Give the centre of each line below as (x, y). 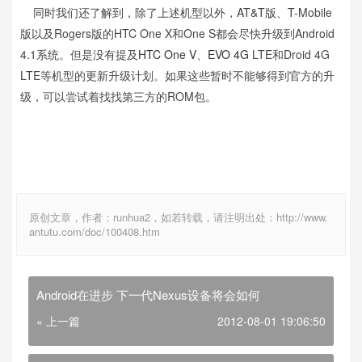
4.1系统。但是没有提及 (79, 54)
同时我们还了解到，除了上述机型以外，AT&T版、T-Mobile (176, 12)
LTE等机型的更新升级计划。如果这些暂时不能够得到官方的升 (177, 75)
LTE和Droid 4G (289, 54)
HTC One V (167, 54)
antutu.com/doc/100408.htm (95, 231)
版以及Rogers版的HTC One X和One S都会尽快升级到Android (177, 33)
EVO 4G (228, 54)
